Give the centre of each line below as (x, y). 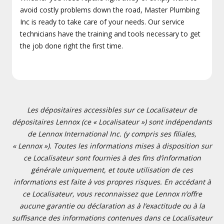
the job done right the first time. (71, 46)
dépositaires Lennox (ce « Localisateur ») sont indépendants (112, 122)
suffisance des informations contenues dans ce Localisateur (112, 218)
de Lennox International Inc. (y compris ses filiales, (112, 134)
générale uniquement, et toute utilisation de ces (112, 170)
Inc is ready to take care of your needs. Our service (102, 22)
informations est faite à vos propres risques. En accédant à (112, 182)
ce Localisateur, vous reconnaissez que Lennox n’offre (112, 194)
